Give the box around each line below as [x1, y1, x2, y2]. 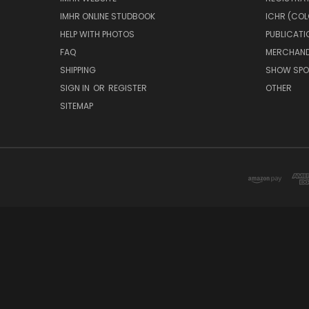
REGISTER [108, 81, 147, 94]
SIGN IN [60, 81, 92, 94]
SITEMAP [60, 99, 93, 112]
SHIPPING [60, 63, 96, 76]
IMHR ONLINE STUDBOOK [60, 10, 155, 22]
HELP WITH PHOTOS [60, 28, 134, 40]
